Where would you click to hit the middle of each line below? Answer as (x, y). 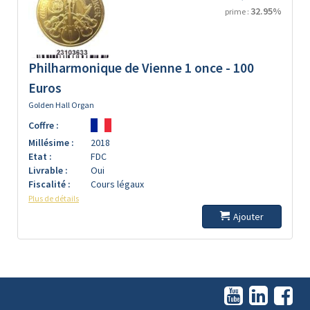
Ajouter (248, 217)
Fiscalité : (49, 184)
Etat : (40, 156)
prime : (238, 11)
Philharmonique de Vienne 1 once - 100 (141, 68)
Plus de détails (54, 198)
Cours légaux (117, 184)
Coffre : (44, 125)
